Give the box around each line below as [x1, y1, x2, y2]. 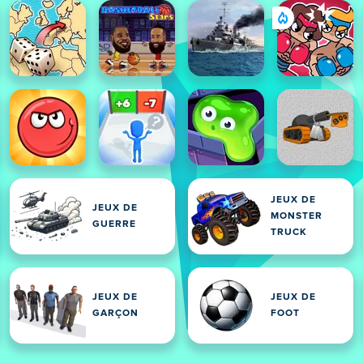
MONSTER [271, 211, 322, 221]
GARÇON [92, 309, 139, 318]
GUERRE [92, 220, 136, 229]
